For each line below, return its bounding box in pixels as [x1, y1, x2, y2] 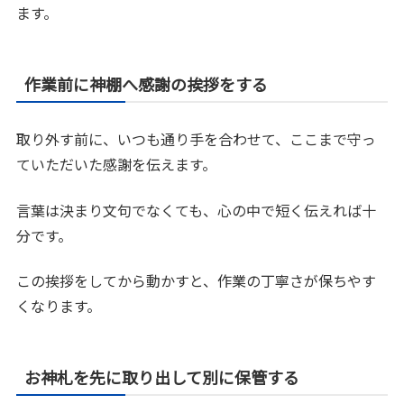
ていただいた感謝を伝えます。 [16, 153, 217, 176]
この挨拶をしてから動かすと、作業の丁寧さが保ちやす [16, 270, 377, 292]
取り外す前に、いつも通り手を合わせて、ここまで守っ [16, 128, 377, 151]
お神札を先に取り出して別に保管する [24, 365, 300, 390]
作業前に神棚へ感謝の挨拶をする [24, 72, 269, 96]
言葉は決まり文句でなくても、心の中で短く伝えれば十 [16, 198, 377, 221]
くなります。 [16, 295, 102, 317]
